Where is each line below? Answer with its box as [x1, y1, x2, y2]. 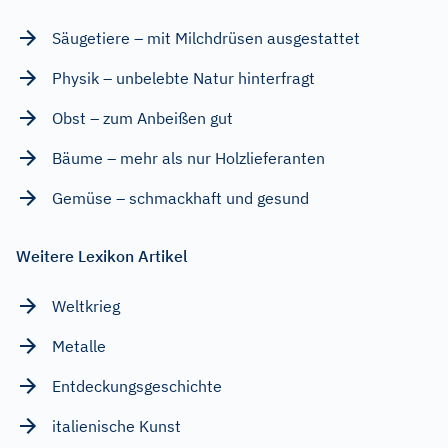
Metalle [52, 335, 106, 356]
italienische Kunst [52, 415, 181, 436]
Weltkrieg [52, 295, 120, 316]
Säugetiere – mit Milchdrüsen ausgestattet [52, 27, 360, 48]
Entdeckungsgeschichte [52, 375, 222, 396]
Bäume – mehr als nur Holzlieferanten [52, 147, 325, 168]
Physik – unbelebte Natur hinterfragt [52, 67, 315, 88]
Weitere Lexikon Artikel [16, 245, 188, 266]
